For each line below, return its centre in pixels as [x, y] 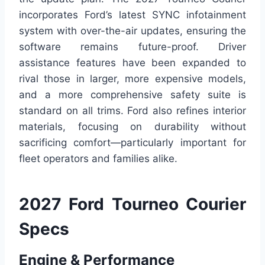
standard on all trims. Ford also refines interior [132, 110]
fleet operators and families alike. [98, 158]
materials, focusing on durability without [132, 126]
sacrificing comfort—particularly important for [132, 142]
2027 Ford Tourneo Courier [132, 204]
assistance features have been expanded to [132, 62]
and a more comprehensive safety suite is [132, 94]
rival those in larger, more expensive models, [132, 78]
